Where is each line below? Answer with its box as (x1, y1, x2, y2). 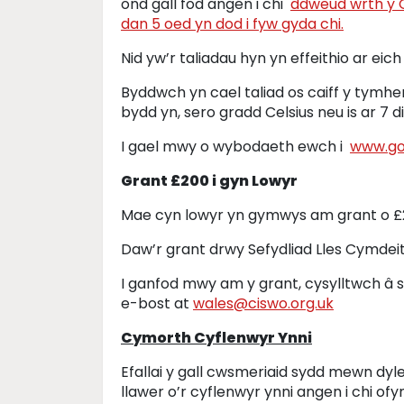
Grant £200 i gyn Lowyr (121, 170, 298, 191)
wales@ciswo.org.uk (193, 293, 334, 314)
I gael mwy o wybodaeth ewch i (121, 136, 350, 157)
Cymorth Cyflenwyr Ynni (121, 327, 312, 348)
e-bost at (121, 293, 193, 314)
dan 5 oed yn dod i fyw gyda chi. (121, 14, 344, 34)
